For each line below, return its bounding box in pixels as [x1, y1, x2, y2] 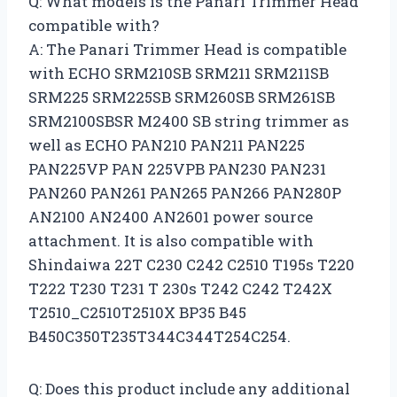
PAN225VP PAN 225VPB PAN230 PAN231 [28, 158, 326, 179]
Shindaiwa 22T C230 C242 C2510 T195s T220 [28, 253, 354, 275]
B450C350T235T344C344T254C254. [28, 325, 291, 346]
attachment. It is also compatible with [28, 230, 314, 251]
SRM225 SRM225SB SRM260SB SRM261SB [28, 86, 335, 107]
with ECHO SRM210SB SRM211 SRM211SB [28, 62, 329, 83]
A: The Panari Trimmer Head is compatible [28, 38, 346, 59]
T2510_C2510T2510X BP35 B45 [28, 301, 246, 323]
